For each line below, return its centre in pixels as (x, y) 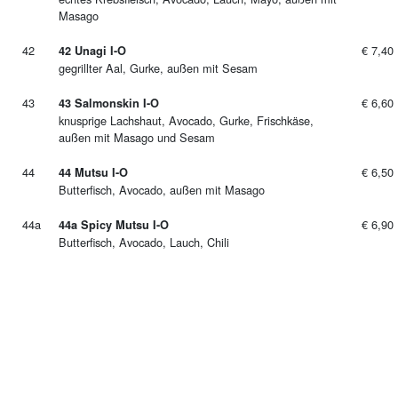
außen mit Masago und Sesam (137, 137)
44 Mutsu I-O (93, 172)
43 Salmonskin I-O (109, 103)
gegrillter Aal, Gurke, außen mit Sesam (158, 68)
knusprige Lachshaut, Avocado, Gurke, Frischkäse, (186, 120)
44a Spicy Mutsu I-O (114, 225)
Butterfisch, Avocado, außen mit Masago (162, 190)
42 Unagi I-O (92, 51)
